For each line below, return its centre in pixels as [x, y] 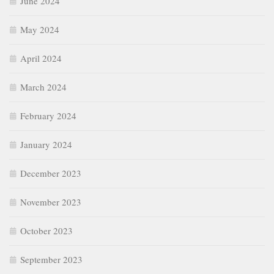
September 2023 [51, 260]
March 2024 [43, 87]
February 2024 [48, 116]
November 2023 [51, 202]
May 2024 [40, 30]
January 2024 [46, 145]
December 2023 [51, 173]
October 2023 [46, 231]
